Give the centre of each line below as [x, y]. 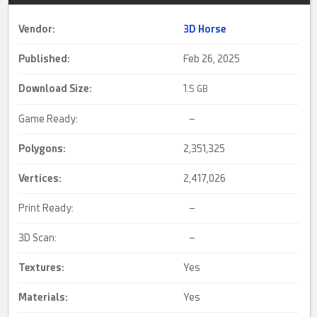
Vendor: [37, 29]
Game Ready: [48, 119]
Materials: [44, 298]
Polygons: [42, 149]
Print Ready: [46, 208]
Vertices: [40, 179]
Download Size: [56, 89]
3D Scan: [38, 238]
